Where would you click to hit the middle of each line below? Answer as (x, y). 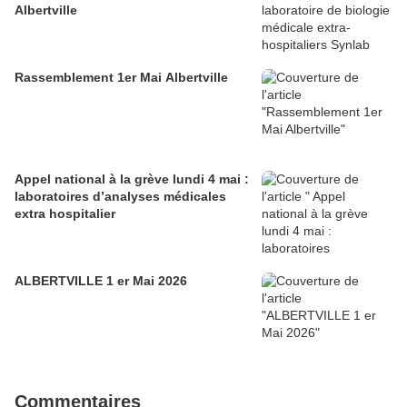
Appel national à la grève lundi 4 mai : (132, 179)
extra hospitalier (65, 214)
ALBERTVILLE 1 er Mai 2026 (101, 281)
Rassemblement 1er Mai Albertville (121, 78)
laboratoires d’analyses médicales (120, 197)
